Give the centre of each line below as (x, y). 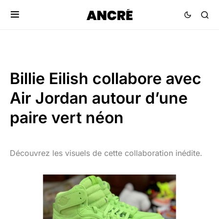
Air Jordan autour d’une (99, 98)
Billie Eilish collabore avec (106, 78)
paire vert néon (67, 118)
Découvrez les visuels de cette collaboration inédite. (106, 153)
